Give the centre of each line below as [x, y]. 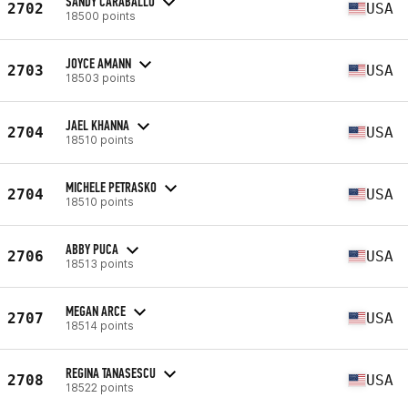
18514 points [100, 325]
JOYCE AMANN [98, 63]
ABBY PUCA [92, 249]
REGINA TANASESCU [111, 372]
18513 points [100, 263]
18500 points [101, 15]
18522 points [100, 387]
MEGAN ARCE [96, 311]
